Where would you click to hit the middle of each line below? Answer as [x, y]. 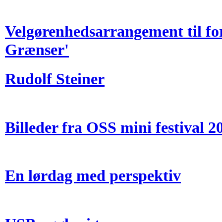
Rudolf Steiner [55, 79]
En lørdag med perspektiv [93, 176]
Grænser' [37, 50]
